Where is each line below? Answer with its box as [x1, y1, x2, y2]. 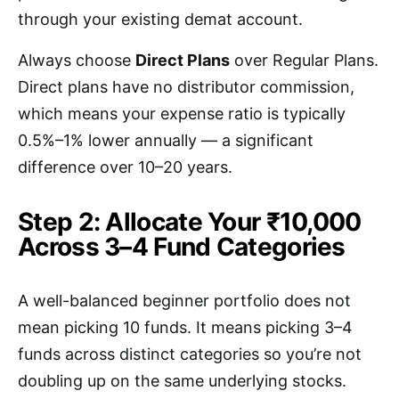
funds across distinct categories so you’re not [18, 345, 362, 364]
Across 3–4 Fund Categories [18, 232, 346, 263]
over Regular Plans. [230, 51, 379, 70]
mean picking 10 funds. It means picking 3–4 [18, 318, 353, 338]
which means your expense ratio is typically [18, 104, 346, 124]
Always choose [18, 51, 135, 70]
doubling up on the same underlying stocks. [18, 371, 346, 391]
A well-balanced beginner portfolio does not [18, 291, 351, 311]
